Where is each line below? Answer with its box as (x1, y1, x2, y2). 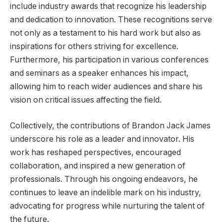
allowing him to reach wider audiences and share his (10, 81, 203, 91)
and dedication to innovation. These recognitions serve (10, 14, 212, 24)
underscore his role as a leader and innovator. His (10, 134, 194, 144)
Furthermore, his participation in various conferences (10, 55, 209, 64)
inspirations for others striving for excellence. (10, 41, 178, 51)
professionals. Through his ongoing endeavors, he (10, 174, 198, 184)
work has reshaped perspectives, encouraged (10, 147, 181, 157)
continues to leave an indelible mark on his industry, (10, 187, 201, 197)
